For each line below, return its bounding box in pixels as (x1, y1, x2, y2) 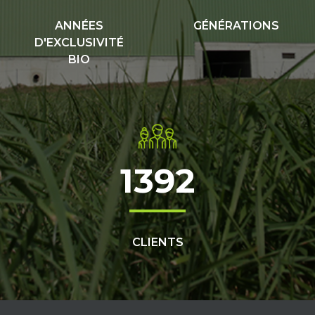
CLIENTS (131, 235, 184, 249)
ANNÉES (54, 18, 103, 32)
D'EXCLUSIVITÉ (34, 35, 124, 49)
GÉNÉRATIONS (193, 18, 279, 32)
